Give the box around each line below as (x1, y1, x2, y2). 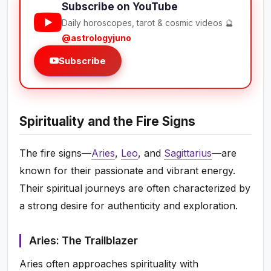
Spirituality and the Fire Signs (19, 114, 196, 129)
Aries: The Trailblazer (28, 234, 138, 247)
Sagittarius (164, 147, 212, 160)
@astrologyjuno (62, 33, 132, 44)
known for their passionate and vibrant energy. (19, 165, 236, 177)
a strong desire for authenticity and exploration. (19, 200, 238, 212)
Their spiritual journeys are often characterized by (19, 182, 251, 195)
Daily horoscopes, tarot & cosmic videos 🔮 (62, 18, 234, 28)
